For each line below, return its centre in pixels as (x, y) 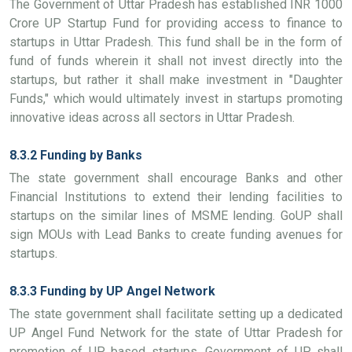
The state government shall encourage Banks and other (176, 178)
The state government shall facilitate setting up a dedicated (176, 314)
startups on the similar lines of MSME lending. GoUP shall (176, 216)
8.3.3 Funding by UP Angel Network (112, 291)
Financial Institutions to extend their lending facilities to (176, 197)
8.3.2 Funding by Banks (76, 155)
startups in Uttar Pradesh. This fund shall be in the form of (176, 42)
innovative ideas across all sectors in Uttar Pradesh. (152, 117)
